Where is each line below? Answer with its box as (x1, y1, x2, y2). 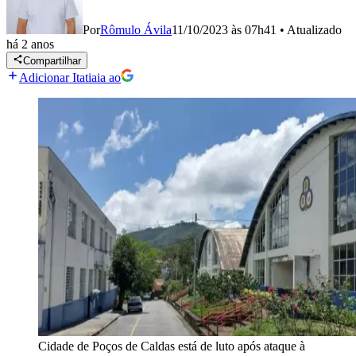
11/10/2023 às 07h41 (172, 23, 277, 37)
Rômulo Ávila (100, 23, 172, 37)
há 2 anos (6, 37, 54, 51)
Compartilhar (23, 55, 82, 68)
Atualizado (287, 23, 342, 37)
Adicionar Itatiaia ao (19, 71, 121, 85)
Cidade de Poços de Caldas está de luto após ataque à (38, 339, 305, 354)
